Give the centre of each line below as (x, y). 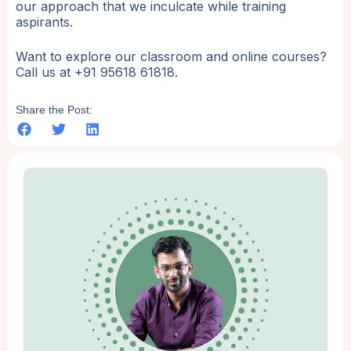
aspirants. (46, 22)
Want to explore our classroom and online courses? (171, 57)
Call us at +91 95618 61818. (97, 72)
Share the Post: (54, 110)
